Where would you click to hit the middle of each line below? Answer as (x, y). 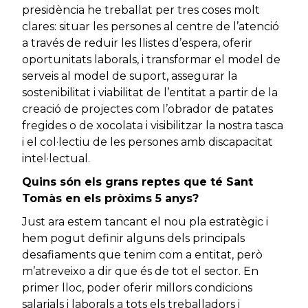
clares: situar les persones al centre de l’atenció (151, 27)
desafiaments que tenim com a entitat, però (142, 255)
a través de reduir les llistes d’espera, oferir (137, 43)
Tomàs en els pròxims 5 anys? (110, 199)
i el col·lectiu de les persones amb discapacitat (147, 142)
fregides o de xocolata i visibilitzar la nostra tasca (153, 126)
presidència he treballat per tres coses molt (141, 10)
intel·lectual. (56, 159)
